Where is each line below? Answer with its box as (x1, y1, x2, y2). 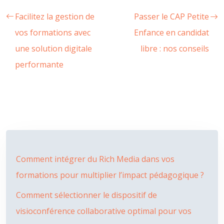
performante (15, 59, 63, 70)
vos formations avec (15, 27, 90, 38)
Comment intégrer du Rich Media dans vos (16, 153, 174, 164)
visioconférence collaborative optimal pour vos (16, 205, 191, 216)
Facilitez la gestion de (15, 11, 94, 22)
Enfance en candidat (134, 27, 209, 38)
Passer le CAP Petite (134, 11, 209, 22)
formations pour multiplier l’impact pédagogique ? (16, 169, 204, 180)
